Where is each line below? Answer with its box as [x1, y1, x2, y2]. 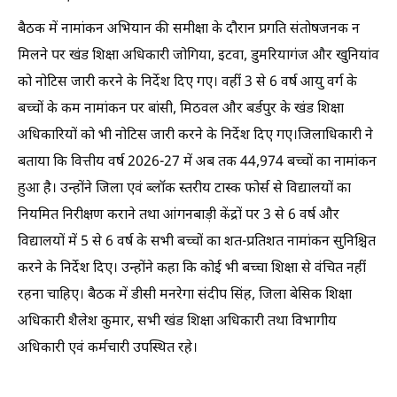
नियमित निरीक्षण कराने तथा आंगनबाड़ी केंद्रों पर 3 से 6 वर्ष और [18, 206, 339, 225]
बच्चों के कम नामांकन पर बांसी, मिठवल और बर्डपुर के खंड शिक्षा [18, 100, 344, 119]
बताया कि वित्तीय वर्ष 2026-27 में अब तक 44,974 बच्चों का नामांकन [18, 153, 377, 172]
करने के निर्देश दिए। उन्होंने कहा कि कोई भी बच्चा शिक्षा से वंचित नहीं [18, 260, 366, 278]
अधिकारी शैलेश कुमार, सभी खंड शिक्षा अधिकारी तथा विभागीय [18, 313, 337, 331]
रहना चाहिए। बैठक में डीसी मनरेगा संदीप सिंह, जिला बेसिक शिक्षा [18, 286, 352, 305]
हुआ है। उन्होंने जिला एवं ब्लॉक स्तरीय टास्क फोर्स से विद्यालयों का [18, 180, 351, 198]
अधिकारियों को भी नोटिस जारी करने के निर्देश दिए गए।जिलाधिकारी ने [18, 127, 373, 145]
